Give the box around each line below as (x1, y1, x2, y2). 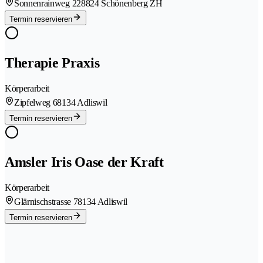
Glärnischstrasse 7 (14, 196, 78, 207)
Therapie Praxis (5, 55, 100, 71)
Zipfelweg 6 (14, 97, 58, 108)
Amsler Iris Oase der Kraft (5, 154, 164, 170)
